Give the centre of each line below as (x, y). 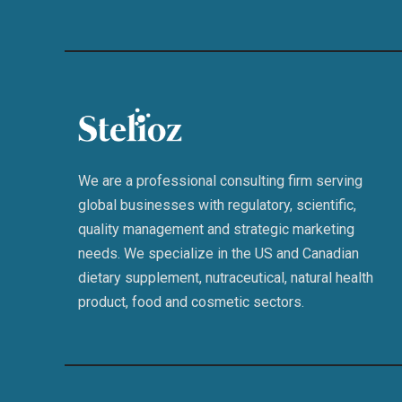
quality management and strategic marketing (216, 229)
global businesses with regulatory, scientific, (217, 205)
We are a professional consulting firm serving (220, 180)
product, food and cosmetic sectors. (191, 301)
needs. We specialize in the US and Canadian (218, 253)
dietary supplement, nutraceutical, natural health (226, 277)
